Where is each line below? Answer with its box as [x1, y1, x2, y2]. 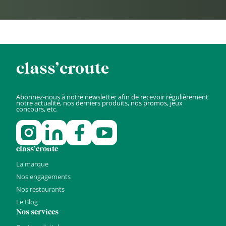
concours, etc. [16, 104, 58, 114]
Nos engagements [16, 172, 71, 182]
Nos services [16, 207, 59, 218]
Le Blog [16, 197, 38, 207]
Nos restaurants [16, 185, 65, 194]
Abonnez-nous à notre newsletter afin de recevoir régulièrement [16, 92, 208, 102]
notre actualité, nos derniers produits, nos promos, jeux [16, 98, 183, 108]
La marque [16, 159, 48, 169]
